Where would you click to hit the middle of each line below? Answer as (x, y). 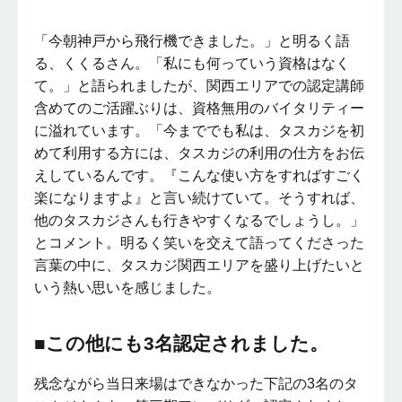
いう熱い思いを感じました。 (128, 288)
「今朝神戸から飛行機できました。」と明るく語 (192, 41)
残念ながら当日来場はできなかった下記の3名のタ (197, 383)
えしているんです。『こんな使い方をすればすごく (200, 176)
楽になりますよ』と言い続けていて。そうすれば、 (200, 198)
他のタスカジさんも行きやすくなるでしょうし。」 (200, 221)
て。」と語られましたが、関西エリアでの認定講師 (200, 86)
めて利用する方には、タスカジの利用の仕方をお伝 (200, 153)
